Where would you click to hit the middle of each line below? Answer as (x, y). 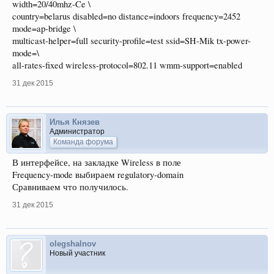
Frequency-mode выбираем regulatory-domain (98, 174)
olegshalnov (73, 243)
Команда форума (83, 142)
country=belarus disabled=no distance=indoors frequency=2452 (126, 16)
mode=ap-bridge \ (44, 28)
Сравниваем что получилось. (70, 187)
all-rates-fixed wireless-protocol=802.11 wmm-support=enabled (127, 65)
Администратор (77, 131)
